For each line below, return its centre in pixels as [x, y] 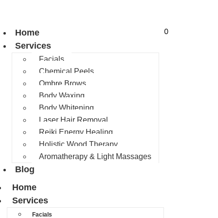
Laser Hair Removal [74, 120]
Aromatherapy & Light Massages [95, 156]
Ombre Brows [63, 83]
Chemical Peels [67, 71]
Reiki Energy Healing [76, 132]
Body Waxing [62, 96]
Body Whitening [67, 108]
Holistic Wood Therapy [79, 144]
